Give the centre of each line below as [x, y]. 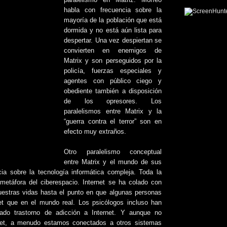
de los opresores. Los [113, 101]
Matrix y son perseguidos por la [113, 61]
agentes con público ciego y [113, 81]
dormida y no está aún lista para [113, 30]
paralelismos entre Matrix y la [113, 111]
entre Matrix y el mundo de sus [113, 162]
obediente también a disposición [113, 91]
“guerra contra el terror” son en [113, 122]
